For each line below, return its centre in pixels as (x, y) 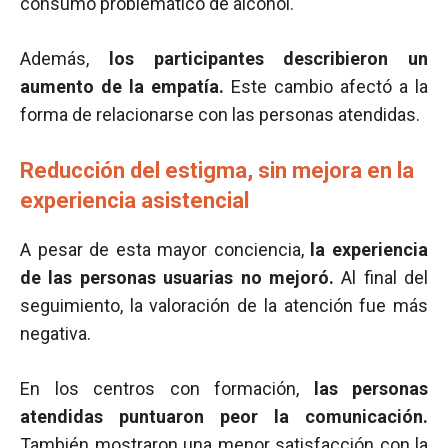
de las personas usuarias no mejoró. (177, 277)
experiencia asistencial (134, 200)
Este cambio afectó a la (326, 86)
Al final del (380, 277)
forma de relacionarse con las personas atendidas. (220, 114)
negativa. (55, 333)
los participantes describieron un (268, 58)
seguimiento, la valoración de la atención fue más (224, 305)
